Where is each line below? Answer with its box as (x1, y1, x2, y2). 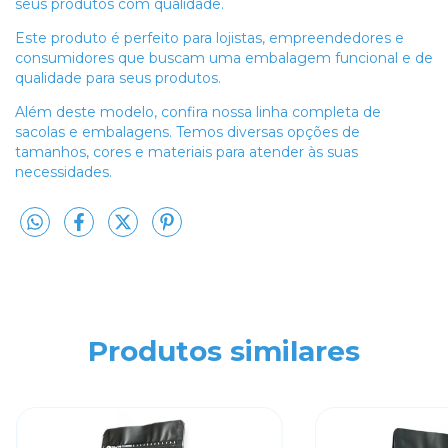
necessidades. (15, 162, 112, 181)
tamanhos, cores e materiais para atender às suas (15, 142, 358, 161)
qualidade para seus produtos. (15, 68, 221, 87)
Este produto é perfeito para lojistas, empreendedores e (15, 28, 404, 47)
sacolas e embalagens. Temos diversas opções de (15, 122, 360, 141)
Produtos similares (88, 334, 360, 369)
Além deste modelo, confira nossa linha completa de (15, 102, 381, 121)
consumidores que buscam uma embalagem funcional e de (15, 48, 433, 67)
